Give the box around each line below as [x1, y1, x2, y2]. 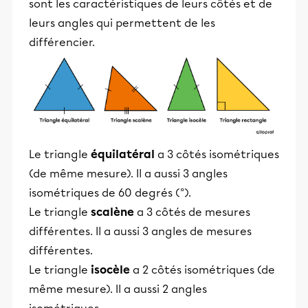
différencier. [29, 35, 95, 49]
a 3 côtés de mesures [134, 205, 250, 219]
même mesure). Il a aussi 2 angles [29, 282, 207, 296]
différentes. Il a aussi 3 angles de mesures [29, 224, 252, 238]
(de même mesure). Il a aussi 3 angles [29, 166, 228, 180]
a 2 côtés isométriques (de [130, 263, 275, 276]
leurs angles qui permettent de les [29, 16, 215, 30]
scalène [91, 205, 134, 219]
